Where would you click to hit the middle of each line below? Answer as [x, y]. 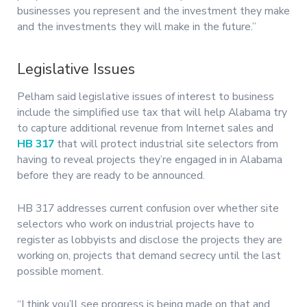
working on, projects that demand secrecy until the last [149, 255]
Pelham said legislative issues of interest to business [146, 96]
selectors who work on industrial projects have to [136, 224]
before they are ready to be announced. [111, 175]
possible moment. [60, 271]
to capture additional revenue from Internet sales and [145, 128]
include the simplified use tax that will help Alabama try [152, 112]
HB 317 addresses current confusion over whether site [148, 208]
